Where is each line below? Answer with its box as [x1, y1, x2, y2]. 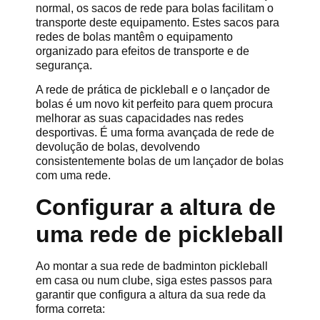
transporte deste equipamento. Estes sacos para [36, 16, 279, 29]
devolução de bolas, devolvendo [36, 141, 200, 154]
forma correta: [36, 302, 105, 315]
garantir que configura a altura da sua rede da [36, 288, 266, 301]
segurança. [36, 59, 92, 71]
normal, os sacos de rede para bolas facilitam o [36, 1, 274, 14]
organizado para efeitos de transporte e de [36, 44, 249, 57]
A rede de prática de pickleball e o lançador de [36, 84, 270, 96]
